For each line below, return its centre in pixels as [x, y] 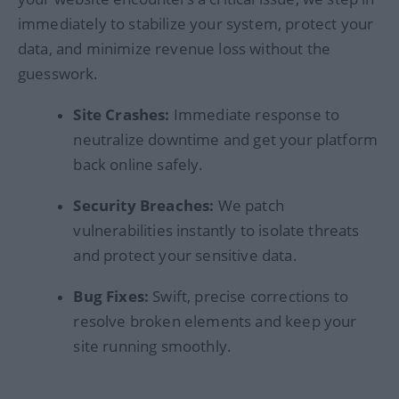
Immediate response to [255, 114]
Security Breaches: [144, 205]
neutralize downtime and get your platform [226, 139]
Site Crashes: [122, 114]
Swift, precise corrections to [248, 297]
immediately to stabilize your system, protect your [196, 23]
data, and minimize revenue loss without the [175, 48]
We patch [249, 205]
